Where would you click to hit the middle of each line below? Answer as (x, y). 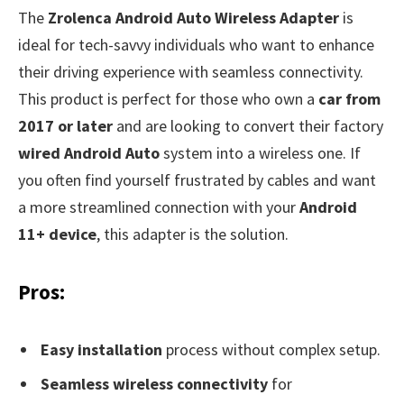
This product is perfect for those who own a (168, 99)
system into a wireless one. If (260, 153)
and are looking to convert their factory (248, 126)
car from (349, 99)
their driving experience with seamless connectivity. (191, 72)
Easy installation (101, 350)
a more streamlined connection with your (159, 207)
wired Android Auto (89, 153)
